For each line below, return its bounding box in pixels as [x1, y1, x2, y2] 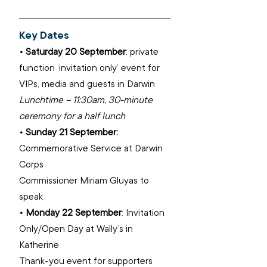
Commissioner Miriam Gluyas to [19, 173, 151, 187]
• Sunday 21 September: [19, 125, 120, 139]
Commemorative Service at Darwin [19, 141, 165, 155]
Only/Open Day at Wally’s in [19, 222, 135, 235]
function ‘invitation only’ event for [19, 61, 162, 74]
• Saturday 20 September [19, 45, 126, 58]
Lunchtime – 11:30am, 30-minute [19, 93, 155, 107]
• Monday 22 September [19, 206, 122, 219]
